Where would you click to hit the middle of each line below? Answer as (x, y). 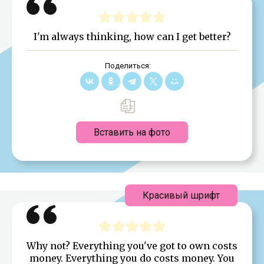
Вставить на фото (132, 132)
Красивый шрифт (181, 195)
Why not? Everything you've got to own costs (132, 245)
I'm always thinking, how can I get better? (132, 36)
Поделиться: (128, 65)
